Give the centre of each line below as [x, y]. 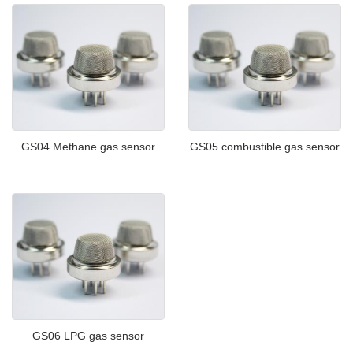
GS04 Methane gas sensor [88, 147]
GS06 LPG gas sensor [88, 336]
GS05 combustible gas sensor [265, 147]
